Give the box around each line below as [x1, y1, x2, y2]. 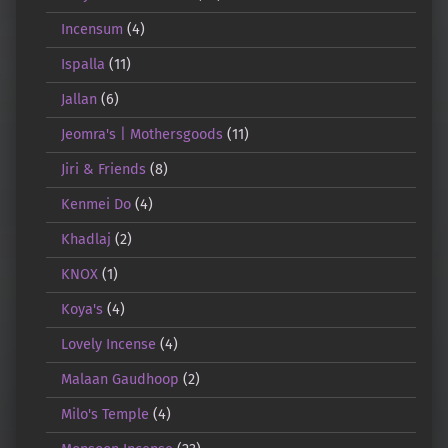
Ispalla [60, 55, 105, 74]
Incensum [60, 20, 123, 39]
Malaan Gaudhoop [60, 370, 179, 389]
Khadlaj [60, 230, 111, 249]
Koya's [60, 300, 103, 319]
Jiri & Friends [60, 160, 146, 179]
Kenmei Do [60, 195, 131, 214]
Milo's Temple [60, 405, 149, 424]
